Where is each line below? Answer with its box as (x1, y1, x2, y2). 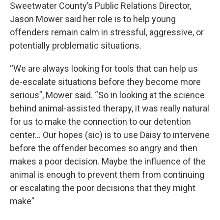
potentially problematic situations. (10, 40, 141, 51)
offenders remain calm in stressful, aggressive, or (10, 27, 204, 37)
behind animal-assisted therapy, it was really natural (10, 103, 209, 113)
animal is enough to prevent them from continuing (10, 169, 204, 180)
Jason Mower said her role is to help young (10, 13, 176, 24)
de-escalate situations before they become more (10, 76, 201, 87)
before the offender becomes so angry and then (10, 142, 197, 153)
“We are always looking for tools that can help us (10, 63, 198, 74)
